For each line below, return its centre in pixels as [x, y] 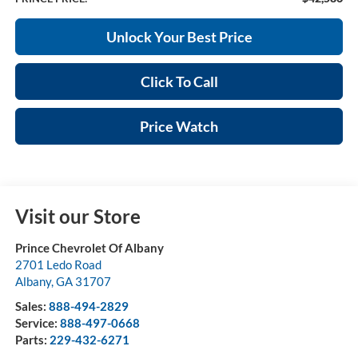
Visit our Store [78, 216]
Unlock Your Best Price [179, 36]
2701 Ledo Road [58, 264]
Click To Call [179, 81]
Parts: [32, 339]
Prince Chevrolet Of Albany [89, 247]
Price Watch [179, 126]
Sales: [32, 306]
